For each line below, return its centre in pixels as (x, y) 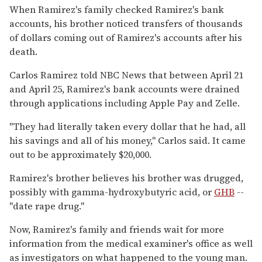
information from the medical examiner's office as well (131, 243)
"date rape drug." (47, 206)
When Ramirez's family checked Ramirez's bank (117, 9)
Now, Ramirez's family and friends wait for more (117, 229)
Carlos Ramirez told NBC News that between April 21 (126, 75)
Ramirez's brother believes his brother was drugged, (126, 177)
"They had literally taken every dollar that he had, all (127, 126)
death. (23, 51)
